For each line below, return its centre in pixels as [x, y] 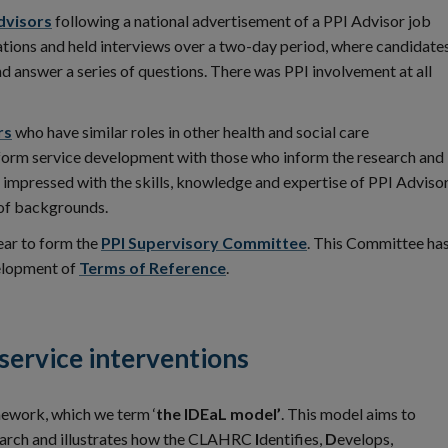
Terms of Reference [152, 267]
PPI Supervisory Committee [204, 242]
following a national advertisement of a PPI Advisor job [241, 20]
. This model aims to [348, 414]
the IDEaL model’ [218, 414]
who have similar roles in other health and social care [190, 131]
